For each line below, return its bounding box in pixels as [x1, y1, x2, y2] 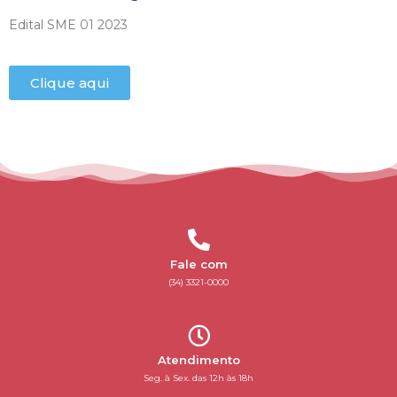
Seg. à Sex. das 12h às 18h [144, 371, 253, 384]
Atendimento [157, 352, 240, 367]
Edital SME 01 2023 [9, 17, 128, 34]
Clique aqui [30, 74, 109, 91]
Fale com [169, 256, 228, 271]
